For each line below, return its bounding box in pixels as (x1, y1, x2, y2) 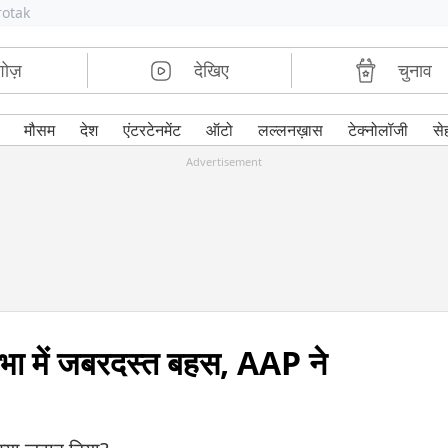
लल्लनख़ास (257, 119, 323, 141)
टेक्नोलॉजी (347, 119, 408, 141)
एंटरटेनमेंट (122, 119, 181, 141)
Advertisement (186, 154, 262, 169)
